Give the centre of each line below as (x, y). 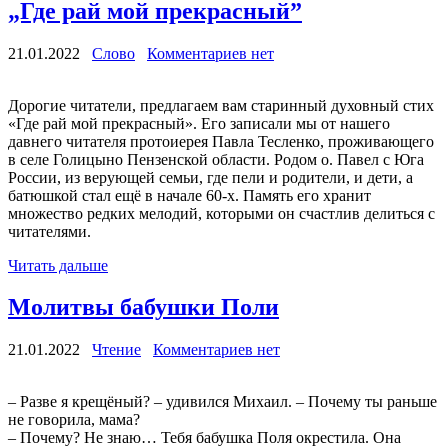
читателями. (49, 231)
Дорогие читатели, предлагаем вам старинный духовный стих (221, 105)
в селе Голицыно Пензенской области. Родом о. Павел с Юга (216, 159)
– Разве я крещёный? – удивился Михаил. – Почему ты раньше (222, 402)
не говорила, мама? (74, 420)
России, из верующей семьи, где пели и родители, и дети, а (210, 177)
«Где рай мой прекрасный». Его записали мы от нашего (199, 123)
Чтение (116, 350)
